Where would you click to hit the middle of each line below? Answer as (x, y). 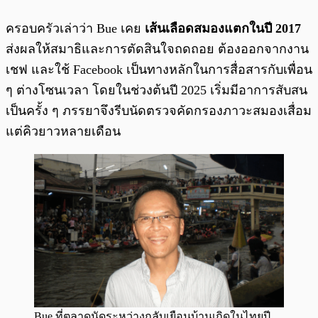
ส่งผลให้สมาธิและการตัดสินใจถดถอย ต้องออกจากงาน (157, 49)
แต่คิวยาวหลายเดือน (63, 132)
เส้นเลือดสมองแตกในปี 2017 (223, 29)
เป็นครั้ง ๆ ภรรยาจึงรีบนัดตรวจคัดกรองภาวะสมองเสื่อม (159, 111)
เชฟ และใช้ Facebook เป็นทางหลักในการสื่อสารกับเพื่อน (159, 70)
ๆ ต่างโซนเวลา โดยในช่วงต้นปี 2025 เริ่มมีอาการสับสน (157, 91)
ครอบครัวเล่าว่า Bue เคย (75, 29)
